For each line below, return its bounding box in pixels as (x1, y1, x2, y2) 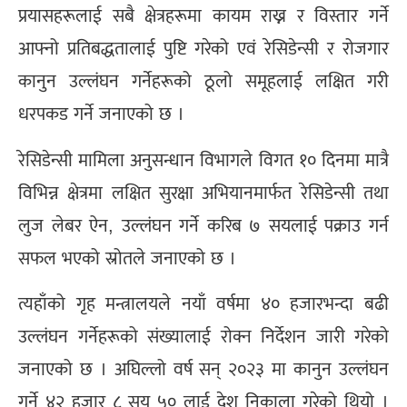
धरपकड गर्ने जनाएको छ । (18, 104, 184, 124)
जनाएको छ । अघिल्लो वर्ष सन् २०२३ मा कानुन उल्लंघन (18, 359, 389, 379)
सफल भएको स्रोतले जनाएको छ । (18, 247, 236, 268)
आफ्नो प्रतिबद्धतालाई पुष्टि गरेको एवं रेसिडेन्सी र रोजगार (18, 38, 389, 59)
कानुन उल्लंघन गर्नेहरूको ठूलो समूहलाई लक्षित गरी (18, 71, 389, 92)
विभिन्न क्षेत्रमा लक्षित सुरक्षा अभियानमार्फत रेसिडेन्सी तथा (18, 182, 389, 203)
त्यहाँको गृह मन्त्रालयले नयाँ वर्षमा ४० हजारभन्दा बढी (18, 293, 389, 313)
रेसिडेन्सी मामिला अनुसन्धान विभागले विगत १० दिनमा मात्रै (18, 149, 389, 170)
